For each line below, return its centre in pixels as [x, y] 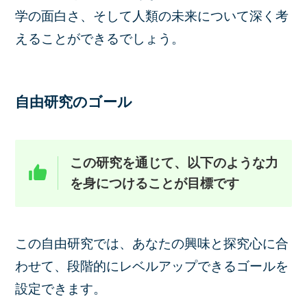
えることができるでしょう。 [100, 38]
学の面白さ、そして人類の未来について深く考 [152, 16]
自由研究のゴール [74, 101]
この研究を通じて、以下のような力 [174, 162]
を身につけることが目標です [155, 183]
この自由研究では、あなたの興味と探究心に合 [152, 244]
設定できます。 [61, 289]
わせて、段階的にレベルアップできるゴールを [152, 267]
